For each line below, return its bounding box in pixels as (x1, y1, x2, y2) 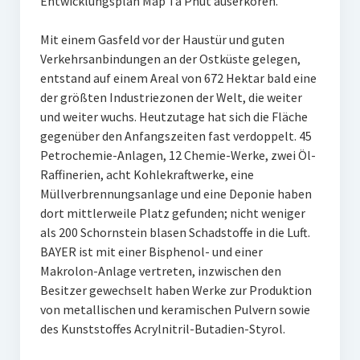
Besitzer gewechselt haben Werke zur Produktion (39, 282, 312, 299)
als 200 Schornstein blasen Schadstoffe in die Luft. (39, 224, 310, 241)
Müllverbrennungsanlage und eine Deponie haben (39, 186, 312, 202)
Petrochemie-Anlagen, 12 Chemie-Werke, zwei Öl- (39, 147, 316, 164)
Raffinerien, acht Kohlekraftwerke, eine (39, 166, 254, 183)
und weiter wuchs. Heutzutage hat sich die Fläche (39, 108, 308, 125)
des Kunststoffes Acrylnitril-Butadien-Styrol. (39, 321, 285, 337)
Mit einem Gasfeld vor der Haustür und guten (39, 31, 284, 48)
